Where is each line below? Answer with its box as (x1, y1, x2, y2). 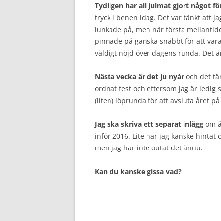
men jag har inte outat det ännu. (95, 143, 203, 152)
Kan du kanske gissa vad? (95, 166, 182, 176)
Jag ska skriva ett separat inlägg (95, 119, 203, 129)
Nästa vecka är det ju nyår (95, 72, 184, 81)
